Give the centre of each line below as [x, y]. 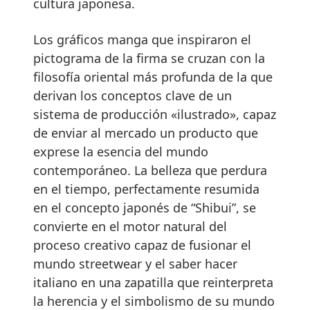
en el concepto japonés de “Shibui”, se [145, 208]
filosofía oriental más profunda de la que [153, 77]
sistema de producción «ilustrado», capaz [155, 115]
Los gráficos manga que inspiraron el [142, 40]
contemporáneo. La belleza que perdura [150, 171]
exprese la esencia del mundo [121, 152]
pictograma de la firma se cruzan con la [149, 58]
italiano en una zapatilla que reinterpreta [153, 283]
